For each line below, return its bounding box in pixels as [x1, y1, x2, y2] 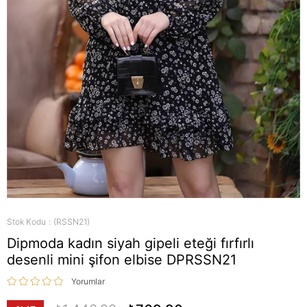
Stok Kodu [7, 217, 46, 227]
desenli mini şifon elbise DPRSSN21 [7, 251, 236, 268]
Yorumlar [71, 276, 105, 286]
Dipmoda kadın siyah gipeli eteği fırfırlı [7, 235, 254, 251]
